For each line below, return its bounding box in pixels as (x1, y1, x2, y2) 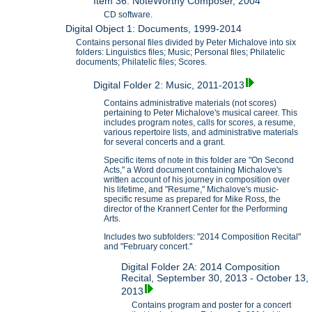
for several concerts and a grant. (104, 137, 226, 148)
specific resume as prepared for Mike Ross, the (104, 194, 281, 205)
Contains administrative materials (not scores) (104, 98, 277, 109)
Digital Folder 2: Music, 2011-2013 (93, 79, 245, 91)
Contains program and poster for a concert (132, 300, 292, 311)
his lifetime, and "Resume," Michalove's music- (104, 185, 279, 195)
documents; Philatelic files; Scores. (76, 57, 208, 68)
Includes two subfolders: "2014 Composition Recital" (104, 232, 302, 242)
